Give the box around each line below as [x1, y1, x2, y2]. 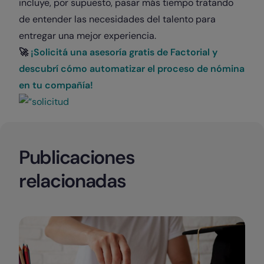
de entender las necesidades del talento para [19, 13, 216, 25]
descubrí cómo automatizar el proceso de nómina [19, 62, 245, 75]
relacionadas [19, 169, 126, 193]
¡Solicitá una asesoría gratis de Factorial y [31, 46, 217, 58]
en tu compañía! [19, 79, 98, 91]
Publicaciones [19, 145, 135, 170]
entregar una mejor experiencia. [19, 29, 156, 42]
